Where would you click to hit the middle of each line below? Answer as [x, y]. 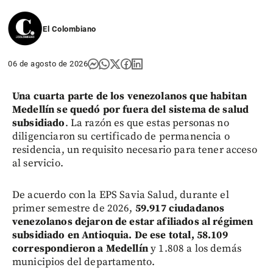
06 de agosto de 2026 [48, 64]
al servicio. [38, 164]
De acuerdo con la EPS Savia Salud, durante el [121, 195]
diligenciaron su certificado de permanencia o [121, 137]
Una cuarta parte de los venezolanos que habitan [130, 97]
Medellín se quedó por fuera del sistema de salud [131, 110]
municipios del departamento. [84, 262]
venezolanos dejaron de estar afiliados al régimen [133, 222]
